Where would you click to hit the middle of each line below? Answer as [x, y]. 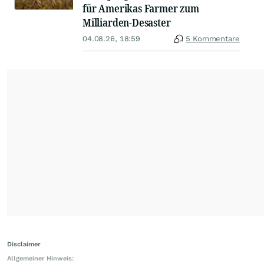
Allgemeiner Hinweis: [40, 259]
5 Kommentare [213, 39]
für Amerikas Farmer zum [141, 9]
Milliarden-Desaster [127, 23]
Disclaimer [24, 245]
